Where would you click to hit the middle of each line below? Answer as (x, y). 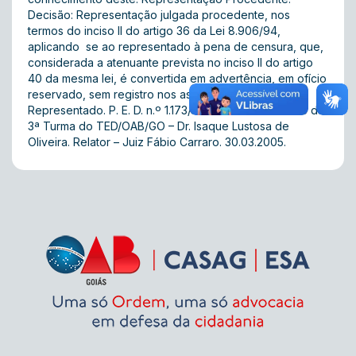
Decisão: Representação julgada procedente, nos (159, 15)
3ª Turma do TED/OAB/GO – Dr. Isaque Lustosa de (159, 126)
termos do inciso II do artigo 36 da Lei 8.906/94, (154, 31)
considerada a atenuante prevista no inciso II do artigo (170, 62)
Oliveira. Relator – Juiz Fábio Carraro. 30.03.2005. (157, 142)
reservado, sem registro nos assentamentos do (152, 94)
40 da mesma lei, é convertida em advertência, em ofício (177, 78)
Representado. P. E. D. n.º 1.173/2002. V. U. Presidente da (176, 110)
